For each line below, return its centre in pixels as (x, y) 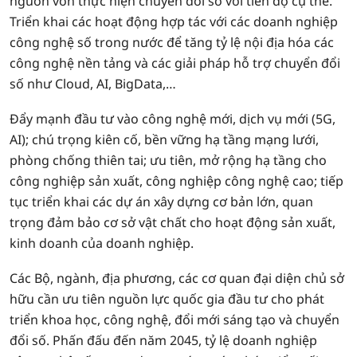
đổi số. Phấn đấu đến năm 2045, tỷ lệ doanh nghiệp (163, 340)
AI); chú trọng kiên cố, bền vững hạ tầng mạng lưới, (164, 139)
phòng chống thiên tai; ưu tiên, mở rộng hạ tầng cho (168, 160)
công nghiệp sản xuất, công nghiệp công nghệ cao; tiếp (177, 181)
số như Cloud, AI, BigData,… (93, 84)
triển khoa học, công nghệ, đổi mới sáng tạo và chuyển (175, 320)
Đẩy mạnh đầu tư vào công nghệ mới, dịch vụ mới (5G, (173, 119)
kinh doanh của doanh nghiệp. (102, 243)
